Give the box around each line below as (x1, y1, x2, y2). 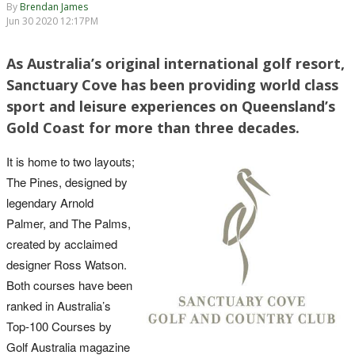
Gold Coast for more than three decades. (6, 117, 300, 137)
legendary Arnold (6, 193, 94, 211)
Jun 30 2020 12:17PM (6, 13, 98, 28)
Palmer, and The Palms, (6, 214, 131, 231)
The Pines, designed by (6, 173, 128, 190)
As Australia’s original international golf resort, (6, 53, 345, 73)
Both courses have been (6, 276, 132, 293)
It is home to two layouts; (6, 152, 135, 170)
